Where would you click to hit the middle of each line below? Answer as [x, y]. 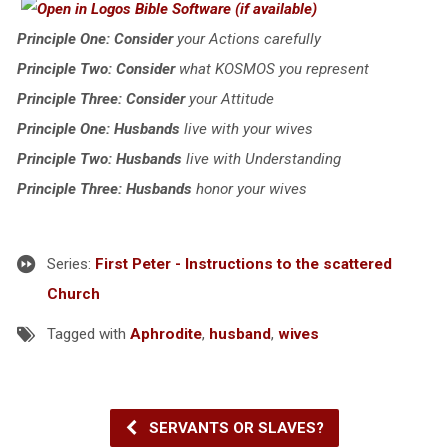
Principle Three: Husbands [104, 188]
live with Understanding [261, 158]
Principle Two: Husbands [99, 158]
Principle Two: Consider [95, 68]
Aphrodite [165, 333]
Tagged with [88, 333]
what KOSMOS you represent [271, 68]
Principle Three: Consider [100, 98]
